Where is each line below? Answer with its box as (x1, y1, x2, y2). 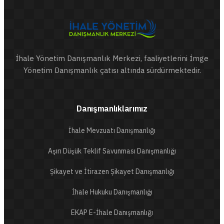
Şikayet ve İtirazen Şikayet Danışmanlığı (49, 167, 174, 176)
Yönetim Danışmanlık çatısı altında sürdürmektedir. (23, 65, 201, 75)
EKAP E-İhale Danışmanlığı (71, 208, 153, 217)
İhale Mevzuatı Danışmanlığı (68, 126, 155, 135)
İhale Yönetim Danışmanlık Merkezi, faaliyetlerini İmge (15, 53, 208, 63)
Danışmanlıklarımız (76, 103, 147, 113)
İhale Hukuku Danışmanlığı (71, 187, 152, 196)
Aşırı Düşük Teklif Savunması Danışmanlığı (48, 146, 176, 155)
